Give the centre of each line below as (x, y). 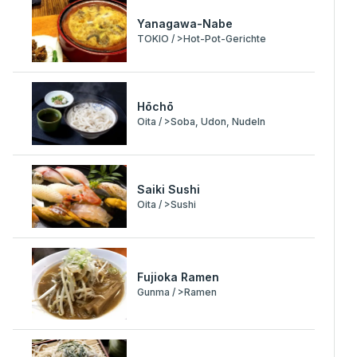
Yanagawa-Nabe (185, 23)
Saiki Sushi (169, 190)
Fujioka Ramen (178, 277)
